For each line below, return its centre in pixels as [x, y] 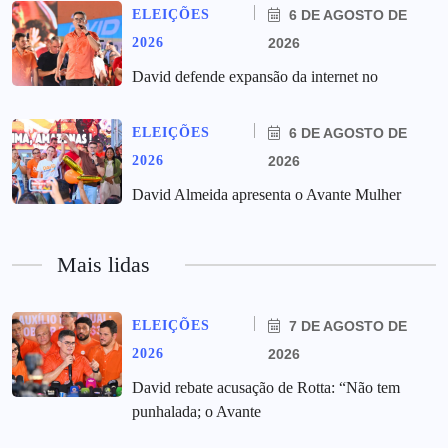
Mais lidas [103, 265]
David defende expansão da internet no [255, 77]
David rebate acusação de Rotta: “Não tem [266, 388]
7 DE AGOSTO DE [345, 326]
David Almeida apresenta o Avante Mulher [266, 195]
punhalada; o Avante [196, 412]
